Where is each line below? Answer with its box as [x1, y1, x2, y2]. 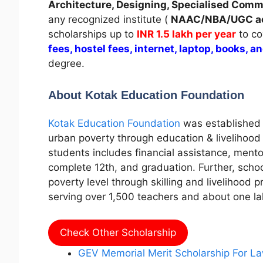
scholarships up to [48, 28, 137, 40]
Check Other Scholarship [60, 226, 176, 238]
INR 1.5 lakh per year [137, 28, 236, 40]
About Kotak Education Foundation [48, 89, 244, 102]
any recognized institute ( [48, 13, 171, 25]
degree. [48, 57, 87, 69]
